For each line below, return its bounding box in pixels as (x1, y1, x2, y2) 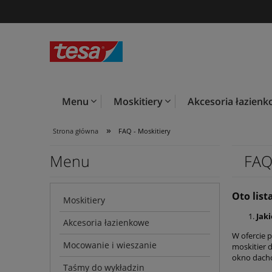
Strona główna (53, 126, 98, 135)
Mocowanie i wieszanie (63, 239, 157, 251)
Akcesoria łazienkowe (63, 217, 149, 229)
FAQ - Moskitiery (118, 126, 171, 135)
